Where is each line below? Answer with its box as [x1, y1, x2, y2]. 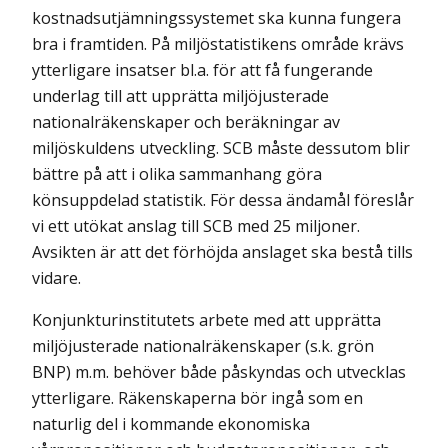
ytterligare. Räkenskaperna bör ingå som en [32, 387, 363, 410]
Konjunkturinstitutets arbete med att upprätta [32, 309, 381, 332]
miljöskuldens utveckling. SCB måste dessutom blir [32, 137, 410, 160]
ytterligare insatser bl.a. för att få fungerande [32, 59, 373, 82]
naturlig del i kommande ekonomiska [32, 413, 310, 436]
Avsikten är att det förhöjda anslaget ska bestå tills [32, 241, 413, 264]
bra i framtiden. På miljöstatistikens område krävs [32, 33, 404, 56]
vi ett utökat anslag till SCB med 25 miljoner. [32, 215, 360, 238]
